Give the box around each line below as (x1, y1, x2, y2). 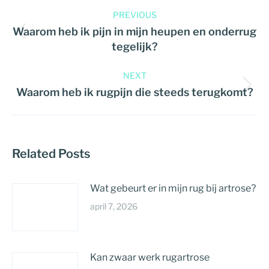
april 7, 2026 (90, 201, 138, 211)
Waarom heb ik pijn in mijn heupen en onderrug (13, 25, 256, 38)
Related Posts (12, 147, 90, 161)
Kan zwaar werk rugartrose (90, 252, 210, 263)
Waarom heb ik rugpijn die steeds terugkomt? (16, 86, 253, 98)
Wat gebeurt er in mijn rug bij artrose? (90, 183, 256, 194)
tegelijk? (111, 40, 158, 53)
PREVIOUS (112, 10, 157, 20)
